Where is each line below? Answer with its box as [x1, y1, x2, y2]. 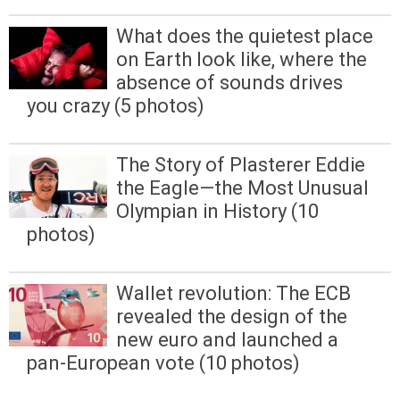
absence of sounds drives [116, 71, 343, 95]
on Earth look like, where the [116, 48, 367, 71]
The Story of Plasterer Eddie [116, 154, 365, 177]
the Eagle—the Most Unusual [116, 177, 369, 200]
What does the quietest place [116, 25, 373, 48]
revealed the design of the [116, 305, 347, 329]
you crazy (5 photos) [27, 95, 204, 118]
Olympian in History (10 [116, 200, 319, 223]
